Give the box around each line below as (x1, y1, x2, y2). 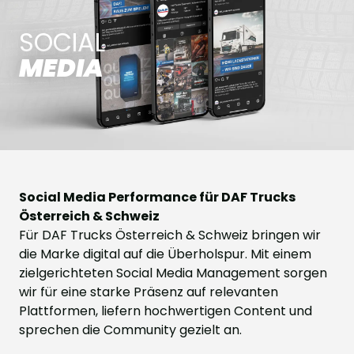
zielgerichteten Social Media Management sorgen (19, 264, 327, 283)
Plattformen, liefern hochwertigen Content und (19, 302, 312, 321)
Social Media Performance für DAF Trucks (19, 188, 296, 207)
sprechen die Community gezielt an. (19, 321, 242, 340)
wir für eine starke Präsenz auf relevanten (19, 283, 278, 302)
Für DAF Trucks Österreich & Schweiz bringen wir (19, 226, 321, 245)
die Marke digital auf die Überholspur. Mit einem (19, 245, 311, 264)
